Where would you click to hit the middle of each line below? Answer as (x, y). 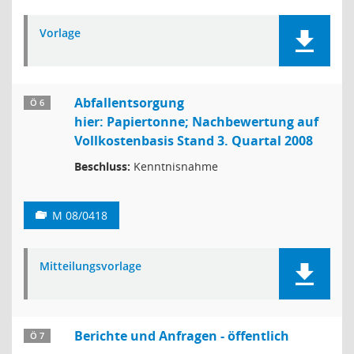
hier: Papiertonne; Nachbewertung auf (196, 122)
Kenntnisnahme (174, 166)
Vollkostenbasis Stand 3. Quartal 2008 (194, 141)
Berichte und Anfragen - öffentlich (182, 336)
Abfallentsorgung (129, 103)
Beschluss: (102, 166)
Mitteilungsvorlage (90, 266)
